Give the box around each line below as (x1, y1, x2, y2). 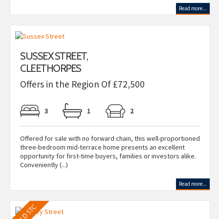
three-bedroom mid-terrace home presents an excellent (20, 143, 185, 152)
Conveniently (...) (20, 160, 68, 169)
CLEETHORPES (20, 62, 81, 74)
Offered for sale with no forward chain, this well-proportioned (20, 134, 200, 143)
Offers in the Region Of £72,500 (20, 78, 145, 90)
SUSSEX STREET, (20, 50, 88, 62)
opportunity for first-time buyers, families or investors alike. (20, 152, 196, 160)
